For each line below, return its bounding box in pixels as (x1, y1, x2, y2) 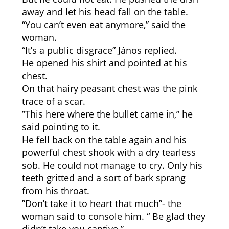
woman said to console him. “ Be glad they (21, 210, 205, 222)
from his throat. (21, 185, 89, 197)
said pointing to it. (21, 121, 100, 133)
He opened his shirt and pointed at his (21, 57, 187, 69)
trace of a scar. (21, 95, 85, 107)
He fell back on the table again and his (21, 133, 187, 146)
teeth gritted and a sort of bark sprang (21, 172, 186, 184)
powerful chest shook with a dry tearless (21, 146, 196, 158)
